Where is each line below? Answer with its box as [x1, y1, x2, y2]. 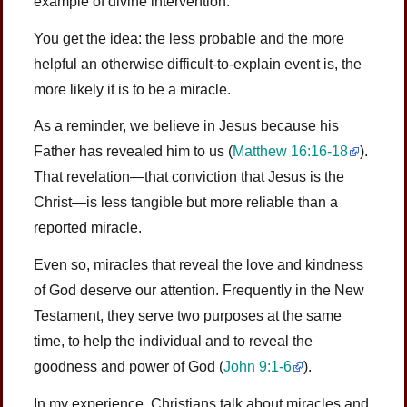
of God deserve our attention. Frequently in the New [34, 283, 365, 299]
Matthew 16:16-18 [233, 144, 349, 160]
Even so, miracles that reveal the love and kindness [34, 257, 364, 273]
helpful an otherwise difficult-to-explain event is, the [34, 55, 362, 72]
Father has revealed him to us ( [34, 144, 233, 160]
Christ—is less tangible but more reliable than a [34, 194, 339, 211]
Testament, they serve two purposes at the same [34, 308, 342, 324]
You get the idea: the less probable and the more [34, 30, 345, 46]
